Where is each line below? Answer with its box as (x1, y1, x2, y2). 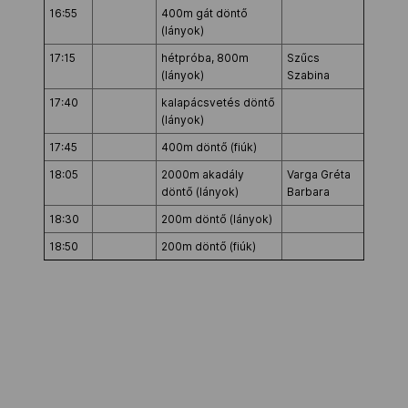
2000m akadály (161, 168, 244, 181)
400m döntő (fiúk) (161, 140, 257, 154)
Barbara (287, 185, 330, 199)
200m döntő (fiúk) (161, 240, 256, 253)
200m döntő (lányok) (161, 212, 272, 226)
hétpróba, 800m (161, 51, 249, 65)
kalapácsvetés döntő (161, 96, 275, 109)
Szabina (287, 68, 332, 82)
